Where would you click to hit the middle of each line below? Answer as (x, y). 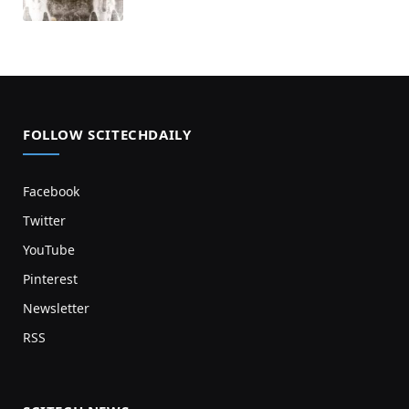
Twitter (44, 220)
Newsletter (56, 308)
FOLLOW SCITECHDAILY (107, 134)
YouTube (49, 249)
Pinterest (50, 278)
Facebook (51, 191)
